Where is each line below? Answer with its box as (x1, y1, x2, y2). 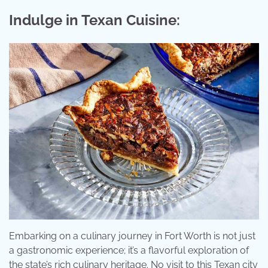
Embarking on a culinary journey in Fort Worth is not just (9, 230, 255, 242)
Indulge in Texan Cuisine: (9, 11, 180, 29)
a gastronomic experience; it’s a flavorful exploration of (9, 244, 249, 256)
